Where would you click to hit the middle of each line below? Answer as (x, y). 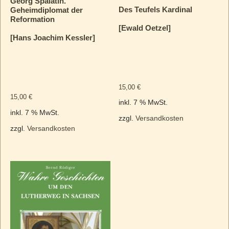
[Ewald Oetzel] (145, 28)
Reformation (32, 19)
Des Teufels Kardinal (156, 9)
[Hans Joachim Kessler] (52, 37)
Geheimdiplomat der (46, 10)
